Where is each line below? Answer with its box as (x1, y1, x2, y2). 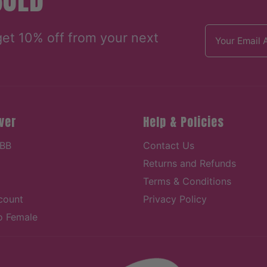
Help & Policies (143, 112, 224, 131)
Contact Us (143, 139, 194, 151)
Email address (204, 24, 263, 35)
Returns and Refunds (143, 157, 236, 169)
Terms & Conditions (143, 175, 231, 187)
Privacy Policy (143, 193, 207, 205)
